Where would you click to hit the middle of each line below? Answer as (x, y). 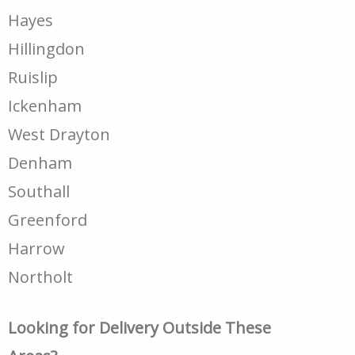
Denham (40, 163)
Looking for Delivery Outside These (139, 328)
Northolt (40, 277)
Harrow (36, 248)
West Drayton (59, 134)
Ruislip (33, 77)
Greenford (48, 220)
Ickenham (45, 106)
